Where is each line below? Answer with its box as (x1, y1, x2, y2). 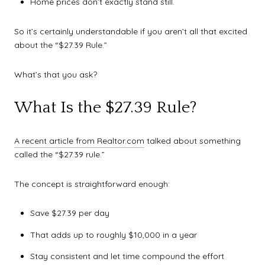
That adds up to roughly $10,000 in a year (30, 229, 197, 240)
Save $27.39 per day (30, 208, 109, 219)
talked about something (144, 135, 241, 147)
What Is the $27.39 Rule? (14, 98, 197, 117)
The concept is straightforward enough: (14, 178, 170, 189)
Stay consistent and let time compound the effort (30, 250, 224, 261)
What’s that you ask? (14, 69, 97, 80)
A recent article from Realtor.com (14, 135, 144, 147)
